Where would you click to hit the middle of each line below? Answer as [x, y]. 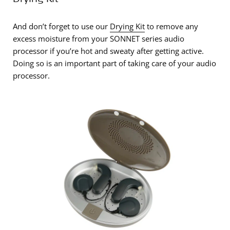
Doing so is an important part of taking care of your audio [114, 63]
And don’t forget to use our [61, 26]
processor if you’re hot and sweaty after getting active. [108, 51]
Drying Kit [127, 26]
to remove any [171, 26]
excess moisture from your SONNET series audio [99, 39]
